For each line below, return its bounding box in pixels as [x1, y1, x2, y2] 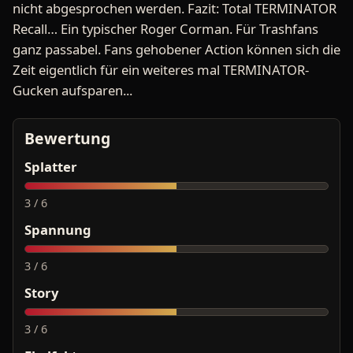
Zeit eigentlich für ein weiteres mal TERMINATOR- [13, 61, 309, 80]
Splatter [24, 158, 77, 176]
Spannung [24, 221, 91, 240]
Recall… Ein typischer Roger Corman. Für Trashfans [13, 20, 318, 39]
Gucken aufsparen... [13, 81, 132, 100]
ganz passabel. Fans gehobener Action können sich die [13, 40, 340, 59]
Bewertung [24, 128, 110, 150]
